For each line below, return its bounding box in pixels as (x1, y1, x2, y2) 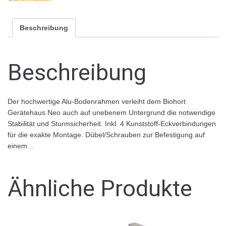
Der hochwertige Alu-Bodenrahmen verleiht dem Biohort (8, 97, 186, 105)
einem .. (8, 141, 33, 150)
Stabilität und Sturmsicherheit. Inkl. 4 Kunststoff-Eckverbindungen (8, 119, 216, 128)
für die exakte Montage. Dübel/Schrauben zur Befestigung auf (8, 130, 205, 139)
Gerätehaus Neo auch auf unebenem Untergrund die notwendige (8, 108, 215, 117)
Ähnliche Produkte (8, 175, 192, 202)
